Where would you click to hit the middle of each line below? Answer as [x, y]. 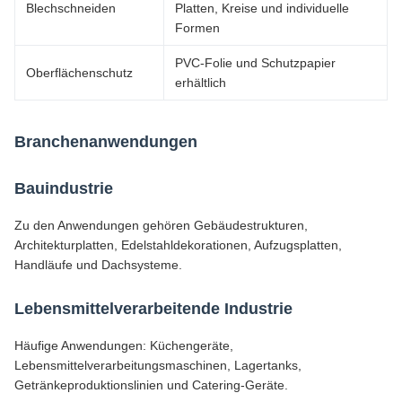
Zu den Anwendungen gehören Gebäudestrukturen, [161, 225]
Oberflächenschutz [79, 73]
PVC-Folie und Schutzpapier [255, 63]
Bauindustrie [64, 188]
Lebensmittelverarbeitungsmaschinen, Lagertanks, [158, 365]
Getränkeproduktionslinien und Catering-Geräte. [151, 385]
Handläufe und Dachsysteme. [98, 265]
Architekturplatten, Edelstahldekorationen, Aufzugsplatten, [178, 245]
